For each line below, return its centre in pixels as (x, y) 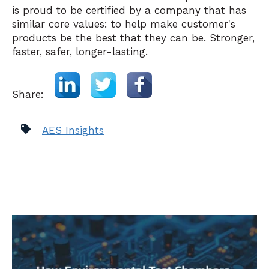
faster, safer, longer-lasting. (80, 51)
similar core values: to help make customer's (124, 24)
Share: (33, 95)
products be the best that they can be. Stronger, (133, 38)
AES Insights (73, 130)
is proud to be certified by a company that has (129, 10)
